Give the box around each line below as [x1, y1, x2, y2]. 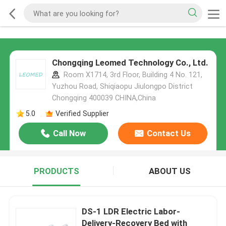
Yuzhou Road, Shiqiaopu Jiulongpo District [51, 82, 193, 91]
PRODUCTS [33, 166, 79, 177]
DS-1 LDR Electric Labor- [82, 206, 181, 216]
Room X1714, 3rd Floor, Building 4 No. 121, [61, 71, 202, 79]
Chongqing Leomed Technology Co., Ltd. [51, 58, 208, 68]
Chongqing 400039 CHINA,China [51, 94, 156, 102]
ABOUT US [148, 166, 191, 177]
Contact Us [146, 128, 191, 139]
